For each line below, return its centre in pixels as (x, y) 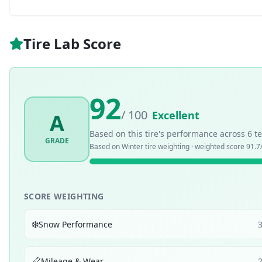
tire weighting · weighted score (195, 146)
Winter (132, 146)
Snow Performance (75, 224)
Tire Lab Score (72, 44)
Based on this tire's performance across (168, 133)
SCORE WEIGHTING (64, 196)
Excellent (176, 115)
